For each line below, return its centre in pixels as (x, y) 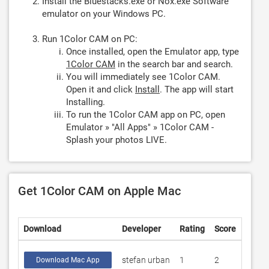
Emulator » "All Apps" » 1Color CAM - (140, 127)
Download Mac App (68, 260)
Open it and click (101, 89)
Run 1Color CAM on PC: (90, 39)
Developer (141, 229)
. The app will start (197, 89)
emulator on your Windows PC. (104, 14)
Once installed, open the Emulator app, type (153, 52)
